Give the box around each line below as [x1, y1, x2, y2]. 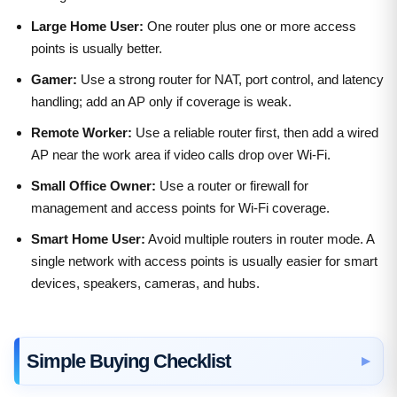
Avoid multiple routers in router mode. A [145, 230, 374, 246]
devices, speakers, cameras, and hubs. [31, 275, 260, 291]
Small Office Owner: [31, 177, 156, 193]
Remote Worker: [31, 124, 132, 140]
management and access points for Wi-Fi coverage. [31, 199, 330, 215]
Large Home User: [31, 18, 144, 34]
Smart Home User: [31, 230, 145, 246]
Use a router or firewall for [156, 177, 308, 193]
